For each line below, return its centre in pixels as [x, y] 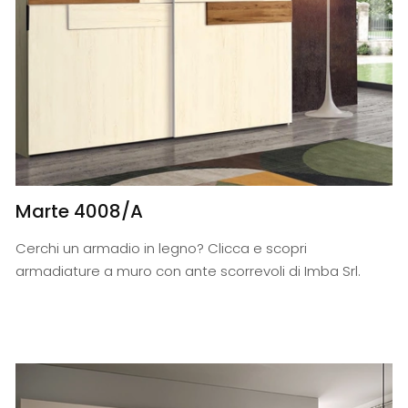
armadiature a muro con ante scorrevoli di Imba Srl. [189, 271]
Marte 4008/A [80, 212]
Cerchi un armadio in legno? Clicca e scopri [162, 249]
